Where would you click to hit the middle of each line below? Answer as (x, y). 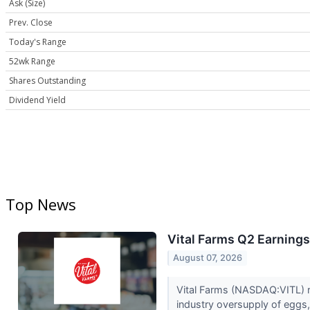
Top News (41, 204)
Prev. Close (31, 23)
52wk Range (32, 62)
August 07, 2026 (208, 258)
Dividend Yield (37, 100)
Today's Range (38, 42)
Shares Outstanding (47, 81)
